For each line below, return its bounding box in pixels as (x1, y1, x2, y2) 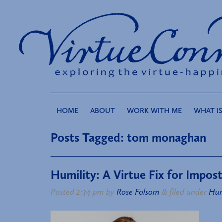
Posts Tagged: (51, 130, 124, 146)
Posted (51, 186, 76, 198)
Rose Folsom (116, 186, 160, 198)
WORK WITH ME (127, 106, 182, 115)
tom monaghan (124, 130, 206, 146)
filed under (167, 186, 209, 198)
